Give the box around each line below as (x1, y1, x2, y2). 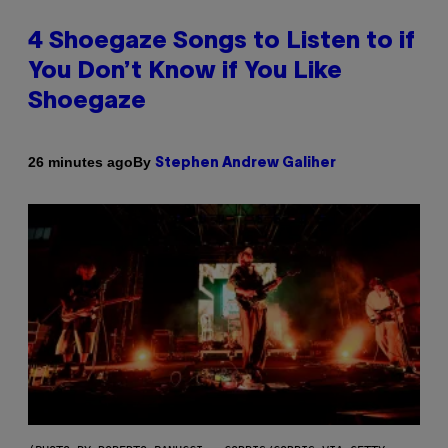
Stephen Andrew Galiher (155, 156, 336, 170)
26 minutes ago (28, 154, 133, 171)
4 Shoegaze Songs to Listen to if (28, 30, 415, 53)
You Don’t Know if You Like (28, 60, 342, 83)
